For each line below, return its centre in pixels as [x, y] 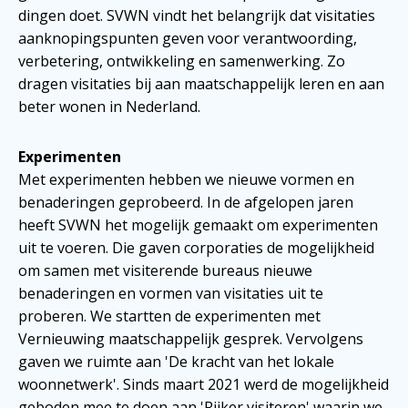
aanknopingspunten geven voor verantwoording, [188, 38]
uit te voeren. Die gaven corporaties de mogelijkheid [196, 247]
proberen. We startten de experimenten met [169, 316]
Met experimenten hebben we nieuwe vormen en [186, 179]
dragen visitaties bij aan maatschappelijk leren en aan [201, 83]
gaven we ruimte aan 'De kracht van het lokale [176, 361]
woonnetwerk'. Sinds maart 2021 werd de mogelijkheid [204, 384]
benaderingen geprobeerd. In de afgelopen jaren [186, 202]
